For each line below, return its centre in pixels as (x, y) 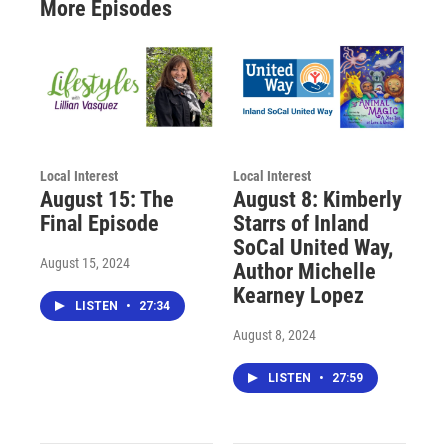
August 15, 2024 (85, 263)
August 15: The (107, 200)
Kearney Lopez (298, 296)
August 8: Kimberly (317, 200)
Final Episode (99, 224)
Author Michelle (304, 272)
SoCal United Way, (312, 248)
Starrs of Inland (300, 224)
